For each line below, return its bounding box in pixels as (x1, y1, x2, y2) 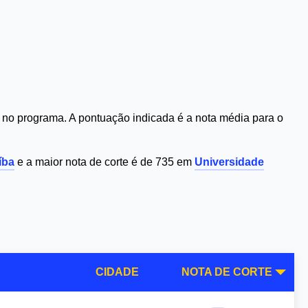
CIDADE (96, 266, 139, 278)
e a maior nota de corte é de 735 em (14, 156, 195, 168)
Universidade (195, 156, 264, 168)
